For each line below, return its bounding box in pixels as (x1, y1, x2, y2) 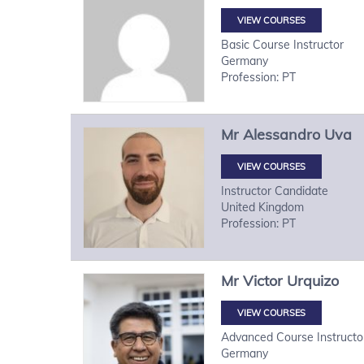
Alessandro (243, 124, 320, 144)
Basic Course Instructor (221, 37, 344, 52)
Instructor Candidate (221, 183, 328, 198)
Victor (243, 271, 283, 290)
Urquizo (287, 271, 339, 290)
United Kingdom (221, 199, 304, 214)
